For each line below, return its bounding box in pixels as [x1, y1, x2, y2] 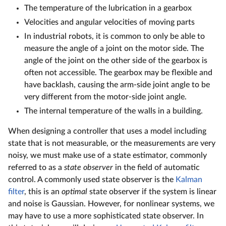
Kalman [176, 176, 202, 184]
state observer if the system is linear [87, 188, 216, 196]
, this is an [24, 188, 62, 196]
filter [8, 188, 24, 196]
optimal [62, 188, 87, 196]
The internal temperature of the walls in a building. [24, 107, 203, 115]
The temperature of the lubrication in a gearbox [24, 4, 192, 12]
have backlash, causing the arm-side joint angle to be [24, 81, 210, 89]
